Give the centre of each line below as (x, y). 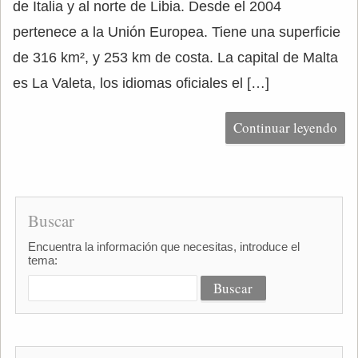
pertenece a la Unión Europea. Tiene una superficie (177, 32)
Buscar (51, 221)
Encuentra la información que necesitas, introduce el (163, 247)
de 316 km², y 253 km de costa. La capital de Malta (175, 58)
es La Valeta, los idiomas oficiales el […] (141, 83)
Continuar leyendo (285, 127)
